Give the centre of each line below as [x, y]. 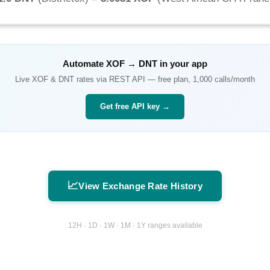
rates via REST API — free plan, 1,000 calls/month [165, 80]
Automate [84, 64]
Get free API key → [135, 107]
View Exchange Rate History [141, 186]
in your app [182, 64]
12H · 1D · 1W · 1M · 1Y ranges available [135, 225]
